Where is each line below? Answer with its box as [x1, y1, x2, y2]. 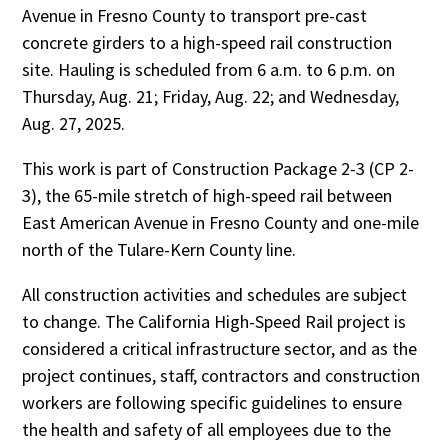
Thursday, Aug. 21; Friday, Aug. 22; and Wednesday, [22, 85, 400, 108]
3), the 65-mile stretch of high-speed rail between [22, 184, 393, 207]
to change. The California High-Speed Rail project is [22, 310, 407, 333]
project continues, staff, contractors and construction [22, 364, 421, 387]
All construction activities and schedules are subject [22, 283, 408, 306]
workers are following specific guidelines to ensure [22, 391, 403, 414]
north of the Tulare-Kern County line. [22, 238, 297, 261]
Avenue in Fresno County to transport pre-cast [22, 4, 368, 27]
